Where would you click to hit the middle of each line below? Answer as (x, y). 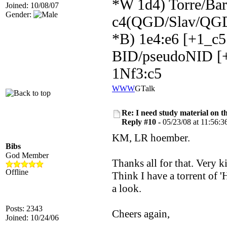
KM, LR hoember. (151, 138)
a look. (127, 188)
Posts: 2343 (24, 209)
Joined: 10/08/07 (32, 5)
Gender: (20, 14)
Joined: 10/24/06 (32, 218)
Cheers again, (141, 214)
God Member (27, 155)
